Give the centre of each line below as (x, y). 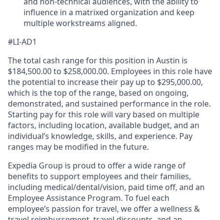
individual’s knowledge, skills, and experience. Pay (100, 136)
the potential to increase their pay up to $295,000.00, (105, 82)
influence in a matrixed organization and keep (109, 12)
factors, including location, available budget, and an (104, 125)
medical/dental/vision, (85, 187)
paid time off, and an (165, 187)
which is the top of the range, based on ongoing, (98, 93)
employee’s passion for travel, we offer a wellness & (104, 209)
